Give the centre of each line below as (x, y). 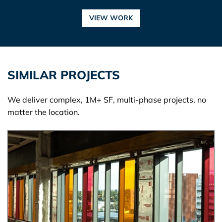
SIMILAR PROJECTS (64, 75)
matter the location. (44, 112)
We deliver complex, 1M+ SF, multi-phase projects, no (107, 99)
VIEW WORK (111, 18)
